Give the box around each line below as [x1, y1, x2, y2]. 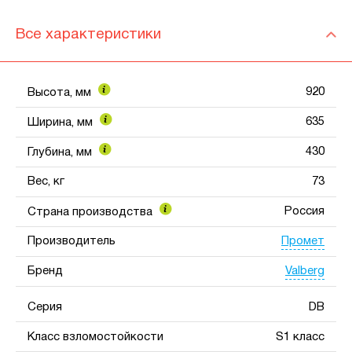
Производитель [27, 236, 115, 247]
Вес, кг [27, 176, 64, 188]
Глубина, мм [27, 147, 95, 159]
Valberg [285, 265, 324, 277]
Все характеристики [16, 27, 161, 42]
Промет [281, 235, 324, 247]
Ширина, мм [27, 117, 96, 129]
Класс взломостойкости [27, 331, 163, 343]
